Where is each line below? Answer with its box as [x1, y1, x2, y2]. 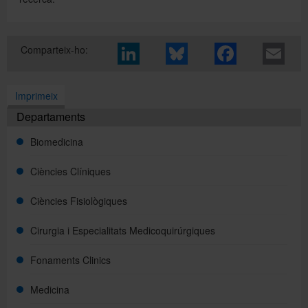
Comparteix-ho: [21, 42, 88, 56]
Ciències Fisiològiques [30, 193, 127, 208]
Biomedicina [30, 134, 83, 148]
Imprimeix [15, 89, 58, 102]
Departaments [16, 108, 85, 124]
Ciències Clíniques [30, 164, 111, 178]
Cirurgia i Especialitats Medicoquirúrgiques [30, 223, 215, 237]
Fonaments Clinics [30, 252, 111, 267]
